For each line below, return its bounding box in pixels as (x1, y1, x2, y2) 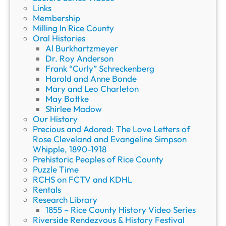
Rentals (33, 184, 61, 195)
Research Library (33, 194, 97, 205)
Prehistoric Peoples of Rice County (33, 154, 163, 165)
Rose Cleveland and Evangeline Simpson (33, 134, 187, 145)
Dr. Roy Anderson (45, 53, 114, 64)
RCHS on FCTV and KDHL (33, 174, 132, 185)
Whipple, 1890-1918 (33, 144, 106, 155)
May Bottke (45, 93, 89, 104)
